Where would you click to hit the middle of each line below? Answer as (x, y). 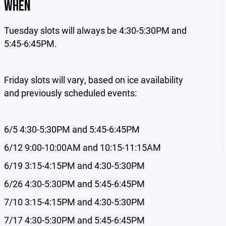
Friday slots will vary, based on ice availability (94, 80)
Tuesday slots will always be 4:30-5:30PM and (96, 30)
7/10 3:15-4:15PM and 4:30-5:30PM (75, 202)
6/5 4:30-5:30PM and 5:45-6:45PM (72, 129)
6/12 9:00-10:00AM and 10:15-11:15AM (83, 147)
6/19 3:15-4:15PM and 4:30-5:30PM (75, 165)
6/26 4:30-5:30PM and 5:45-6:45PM (75, 184)
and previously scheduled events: (71, 93)
